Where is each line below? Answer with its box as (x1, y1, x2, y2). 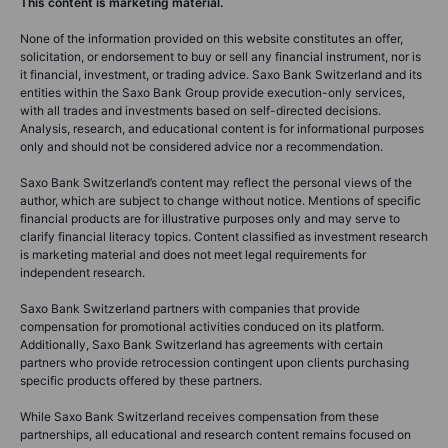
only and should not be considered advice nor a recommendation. (20, 138, 383, 154)
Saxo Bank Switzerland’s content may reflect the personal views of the (20, 174, 412, 190)
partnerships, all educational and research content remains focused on (20, 426, 411, 442)
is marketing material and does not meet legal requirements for (20, 246, 366, 262)
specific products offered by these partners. (20, 372, 262, 388)
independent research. (20, 264, 145, 280)
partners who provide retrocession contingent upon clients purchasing (20, 354, 409, 370)
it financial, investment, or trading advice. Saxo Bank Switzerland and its (20, 66, 422, 82)
